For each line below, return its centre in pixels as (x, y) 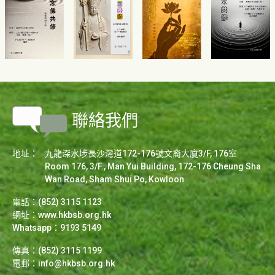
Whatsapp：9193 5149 (57, 228)
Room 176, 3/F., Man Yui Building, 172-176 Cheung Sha (153, 167)
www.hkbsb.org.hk (75, 215)
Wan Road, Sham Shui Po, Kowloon (115, 180)
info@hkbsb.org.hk (76, 264)
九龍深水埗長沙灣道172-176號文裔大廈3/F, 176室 (141, 154)
